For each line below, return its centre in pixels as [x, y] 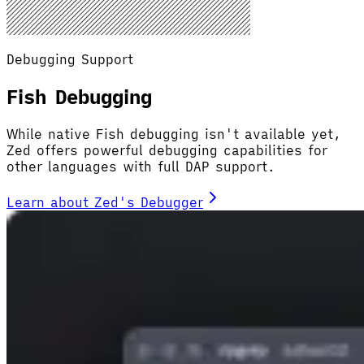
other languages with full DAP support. [141, 167]
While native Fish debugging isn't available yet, [174, 134]
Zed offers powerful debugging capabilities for [167, 151]
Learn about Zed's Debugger [105, 203]
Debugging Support [70, 60]
